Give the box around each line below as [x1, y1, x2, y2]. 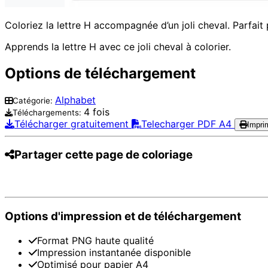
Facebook [76, 177, 115, 188]
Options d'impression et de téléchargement [5, 209, 241, 223]
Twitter [141, 177, 167, 188]
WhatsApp [192, 177, 233, 188]
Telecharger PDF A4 [141, 117, 234, 130]
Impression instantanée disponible [37, 246, 191, 258]
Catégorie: [13, 95, 55, 105]
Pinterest [19, 177, 53, 188]
